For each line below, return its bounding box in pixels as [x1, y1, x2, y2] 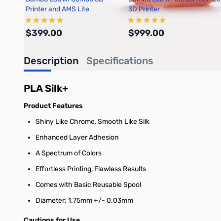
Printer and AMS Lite [26, 4, 89, 13]
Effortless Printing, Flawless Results [36, 164, 146, 173]
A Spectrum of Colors [36, 148, 102, 157]
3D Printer [128, 4, 160, 13]
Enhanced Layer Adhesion [36, 133, 118, 142]
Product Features [24, 101, 83, 110]
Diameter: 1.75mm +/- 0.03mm [36, 196, 133, 205]
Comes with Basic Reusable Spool [36, 180, 141, 189]
